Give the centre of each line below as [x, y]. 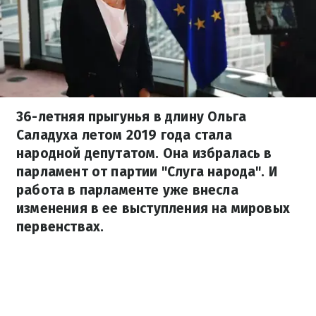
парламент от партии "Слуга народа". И [147, 172]
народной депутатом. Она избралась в [144, 153]
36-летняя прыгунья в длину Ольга [132, 117]
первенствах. [60, 227]
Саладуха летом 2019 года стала [124, 135]
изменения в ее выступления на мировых [153, 208]
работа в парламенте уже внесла [127, 190]
